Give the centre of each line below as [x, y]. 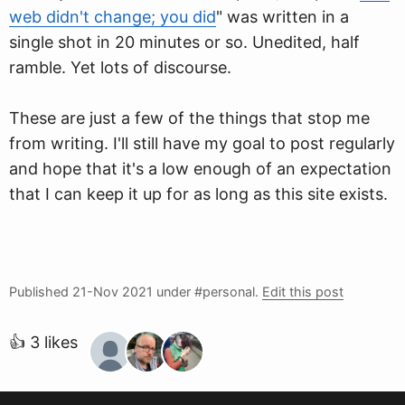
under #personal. [207, 292]
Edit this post [303, 292]
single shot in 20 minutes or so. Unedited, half [184, 42]
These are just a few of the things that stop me [189, 118]
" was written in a [283, 17]
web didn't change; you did [113, 17]
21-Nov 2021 [113, 292]
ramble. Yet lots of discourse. [120, 67]
